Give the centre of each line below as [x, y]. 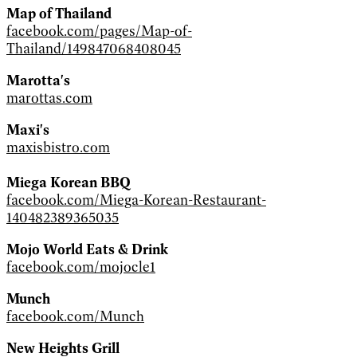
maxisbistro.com [58, 147]
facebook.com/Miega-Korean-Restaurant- [136, 200]
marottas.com [49, 98]
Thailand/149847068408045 [94, 48]
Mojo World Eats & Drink [87, 249]
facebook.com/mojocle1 [81, 267]
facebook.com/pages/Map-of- [99, 31]
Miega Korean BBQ [69, 182]
